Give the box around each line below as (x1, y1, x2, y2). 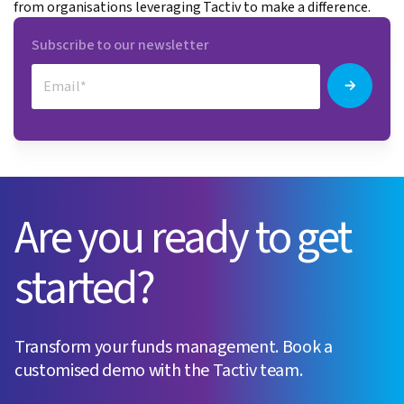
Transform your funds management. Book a (14, 335, 333, 361)
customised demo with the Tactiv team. (14, 358, 303, 384)
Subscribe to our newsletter (32, 35, 209, 56)
